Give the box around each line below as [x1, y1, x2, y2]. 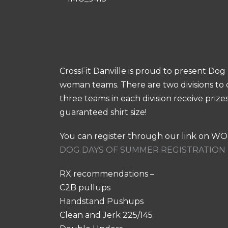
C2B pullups [60, 183, 110, 192]
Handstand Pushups [60, 196, 144, 206]
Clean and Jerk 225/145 [60, 210, 153, 220]
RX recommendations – [60, 169, 154, 179]
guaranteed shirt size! [60, 107, 147, 117]
